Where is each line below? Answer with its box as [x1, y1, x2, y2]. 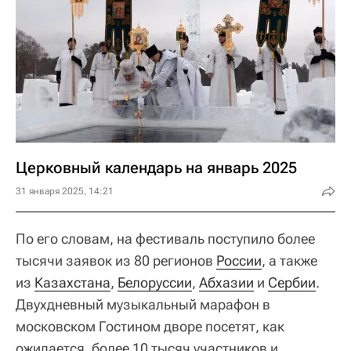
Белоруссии [118, 274, 192, 291]
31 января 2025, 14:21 [16, 186, 114, 197]
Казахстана [34, 274, 110, 291]
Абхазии [199, 274, 254, 291]
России [216, 252, 262, 269]
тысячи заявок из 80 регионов [16, 252, 216, 269]
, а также [262, 252, 317, 269]
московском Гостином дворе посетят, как [16, 318, 284, 335]
